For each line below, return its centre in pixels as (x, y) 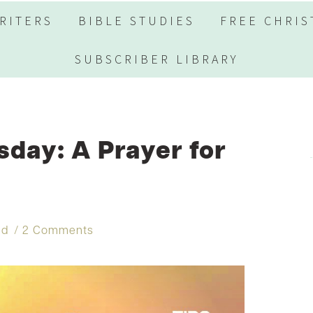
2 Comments (58, 232)
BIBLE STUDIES (137, 21)
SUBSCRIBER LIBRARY (156, 59)
